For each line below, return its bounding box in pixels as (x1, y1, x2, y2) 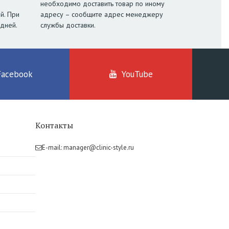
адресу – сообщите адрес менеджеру (40, 10, 163, 19)
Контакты (35, 120, 73, 131)
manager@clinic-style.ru (63, 143, 134, 152)
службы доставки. (40, 20, 96, 30)
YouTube (121, 68, 153, 80)
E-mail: (41, 143, 63, 152)
